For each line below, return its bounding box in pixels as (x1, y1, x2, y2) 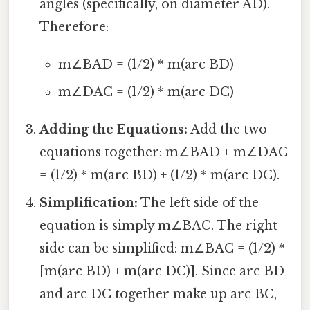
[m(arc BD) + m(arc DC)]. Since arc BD (39, 263, 285, 279)
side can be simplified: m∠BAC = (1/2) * (39, 240, 286, 256)
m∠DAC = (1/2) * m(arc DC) (57, 84, 234, 100)
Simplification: (39, 194, 138, 210)
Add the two (188, 121, 268, 137)
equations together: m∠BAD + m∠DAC (39, 144, 289, 160)
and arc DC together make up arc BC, (39, 286, 277, 302)
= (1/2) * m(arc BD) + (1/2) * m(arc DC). (39, 167, 280, 183)
